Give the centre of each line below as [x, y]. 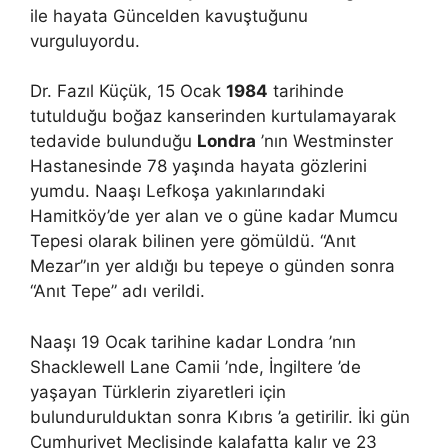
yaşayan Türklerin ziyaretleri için [158, 391]
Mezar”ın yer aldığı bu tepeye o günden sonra [212, 266]
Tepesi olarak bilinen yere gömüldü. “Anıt [193, 241]
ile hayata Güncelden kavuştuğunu [169, 15]
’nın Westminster [324, 141]
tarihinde [306, 91]
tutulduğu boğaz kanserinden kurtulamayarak [213, 116]
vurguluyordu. [85, 40]
